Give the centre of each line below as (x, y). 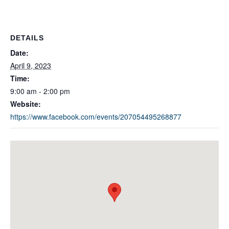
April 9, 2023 (31, 65)
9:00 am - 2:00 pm (40, 91)
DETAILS (27, 38)
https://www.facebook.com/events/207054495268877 (96, 116)
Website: (26, 104)
